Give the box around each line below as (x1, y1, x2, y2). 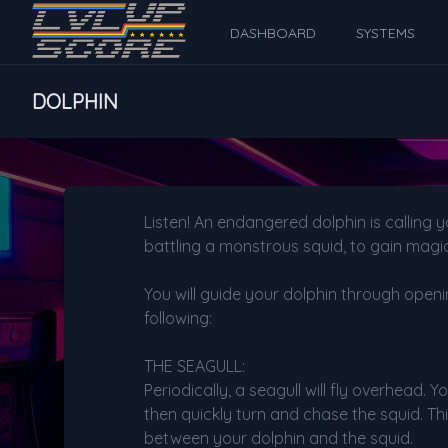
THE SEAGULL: (144, 356, 245, 376)
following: (144, 308, 212, 328)
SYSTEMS (356, 24, 415, 42)
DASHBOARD (230, 24, 316, 42)
